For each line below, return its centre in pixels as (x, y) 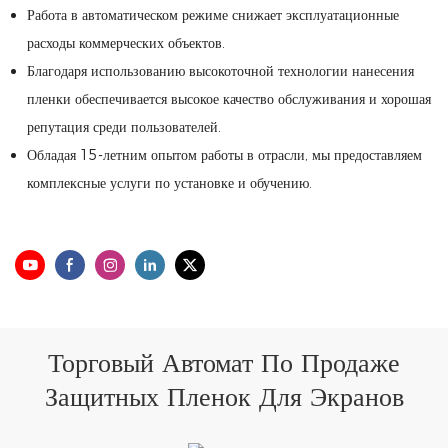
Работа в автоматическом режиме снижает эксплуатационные (212, 15)
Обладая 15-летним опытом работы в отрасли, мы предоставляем (224, 155)
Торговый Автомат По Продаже (224, 362)
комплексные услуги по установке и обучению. (169, 183)
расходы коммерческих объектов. (125, 43)
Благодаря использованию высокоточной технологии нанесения (220, 71)
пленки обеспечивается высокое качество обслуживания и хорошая (228, 99)
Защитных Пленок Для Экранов (224, 396)
